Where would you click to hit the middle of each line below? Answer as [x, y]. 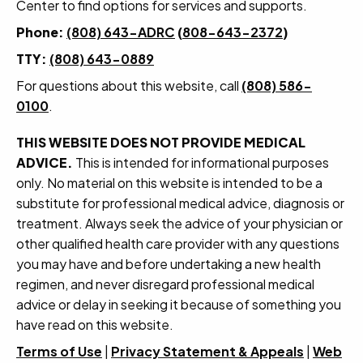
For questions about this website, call [129, 85]
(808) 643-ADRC [121, 32]
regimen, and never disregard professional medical [165, 284]
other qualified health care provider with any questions [178, 243]
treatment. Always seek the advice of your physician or [179, 223]
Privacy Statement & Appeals [207, 351]
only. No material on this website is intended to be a [169, 182]
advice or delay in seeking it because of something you [179, 304]
